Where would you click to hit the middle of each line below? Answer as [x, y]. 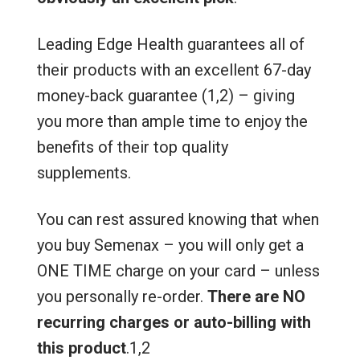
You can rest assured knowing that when [178, 219]
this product [81, 348]
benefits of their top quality [132, 147]
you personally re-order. [122, 296]
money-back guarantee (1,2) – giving [166, 95]
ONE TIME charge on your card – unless [178, 270]
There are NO [256, 296]
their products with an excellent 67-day [174, 70]
